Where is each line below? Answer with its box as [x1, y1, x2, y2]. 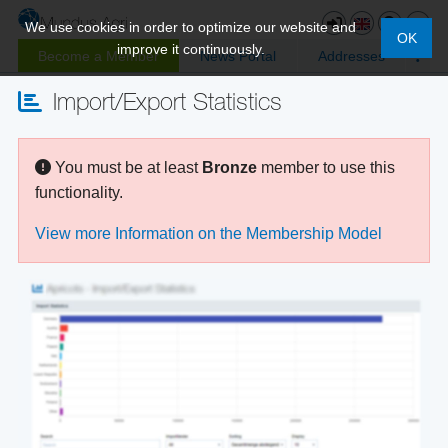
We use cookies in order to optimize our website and [25, 19, 357, 35]
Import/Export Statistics [46, 92, 282, 117]
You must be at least [51, 158, 202, 176]
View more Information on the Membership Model [35, 224, 382, 242]
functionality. [35, 183, 123, 201]
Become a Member [38, 47, 160, 64]
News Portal [200, 47, 277, 64]
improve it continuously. [116, 41, 265, 57]
